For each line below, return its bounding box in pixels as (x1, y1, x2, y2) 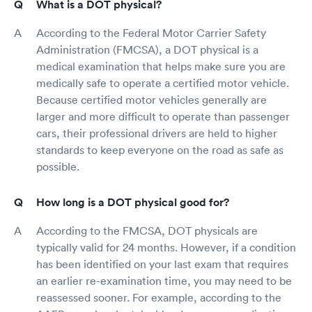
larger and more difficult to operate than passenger (36, 109, 290, 124)
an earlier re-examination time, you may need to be (36, 274, 292, 288)
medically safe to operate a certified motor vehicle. (36, 76, 289, 91)
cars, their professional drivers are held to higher (36, 126, 277, 141)
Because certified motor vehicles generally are (36, 93, 267, 107)
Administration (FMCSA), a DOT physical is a (36, 42, 258, 57)
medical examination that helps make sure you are (36, 59, 286, 74)
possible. (36, 159, 79, 174)
